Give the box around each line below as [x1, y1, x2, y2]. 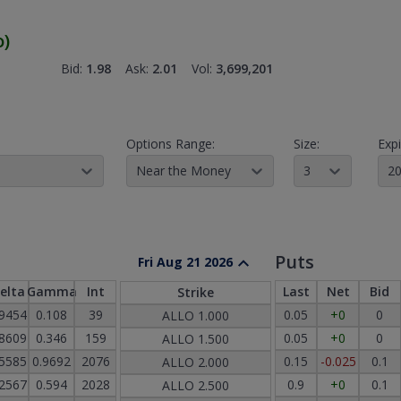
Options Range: [125, 134, 215, 152]
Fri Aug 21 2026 [137, 252, 233, 270]
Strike [177, 283, 215, 301]
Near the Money [135, 161, 231, 179]
